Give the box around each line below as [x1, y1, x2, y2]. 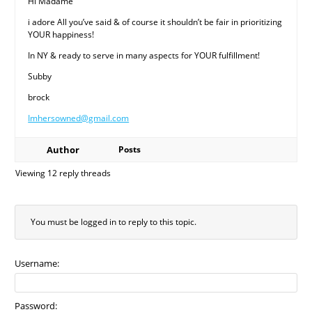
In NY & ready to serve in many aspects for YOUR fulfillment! [28, 49, 260, 62]
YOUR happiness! [28, 29, 95, 41]
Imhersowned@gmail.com [28, 112, 130, 125]
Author [46, 143, 79, 157]
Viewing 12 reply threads [15, 167, 111, 180]
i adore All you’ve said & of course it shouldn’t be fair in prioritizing [28, 16, 283, 29]
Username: [15, 257, 60, 270]
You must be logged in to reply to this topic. [31, 216, 197, 228]
